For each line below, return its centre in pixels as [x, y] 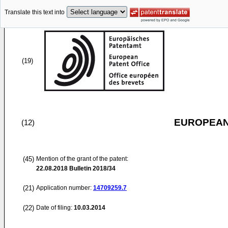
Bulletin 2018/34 [92, 168]
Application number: [65, 188]
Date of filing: [54, 208]
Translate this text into [35, 12]
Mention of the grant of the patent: [82, 159]
